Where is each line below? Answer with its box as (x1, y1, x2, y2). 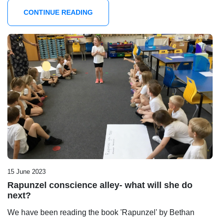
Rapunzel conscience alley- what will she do (7, 180, 192, 191)
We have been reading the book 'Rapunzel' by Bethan (7, 208, 194, 217)
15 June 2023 (7, 168, 46, 176)
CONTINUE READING (24, 8, 93, 16)
